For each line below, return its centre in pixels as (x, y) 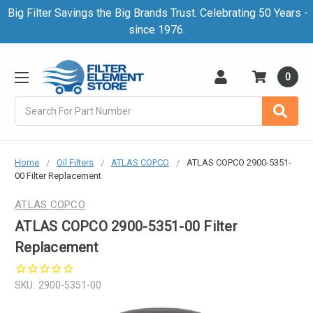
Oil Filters (75, 162)
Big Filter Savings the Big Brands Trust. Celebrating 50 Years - (156, 13)
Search (30, 103)
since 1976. (156, 30)
